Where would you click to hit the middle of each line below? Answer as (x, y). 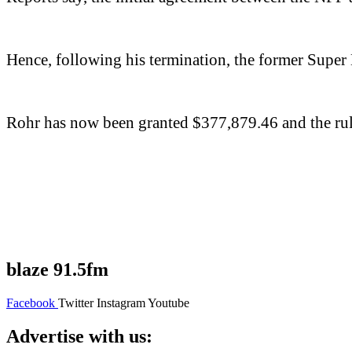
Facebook (31, 302)
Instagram (121, 302)
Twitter (76, 302)
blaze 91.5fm (57, 269)
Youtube (169, 302)
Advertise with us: (79, 336)
